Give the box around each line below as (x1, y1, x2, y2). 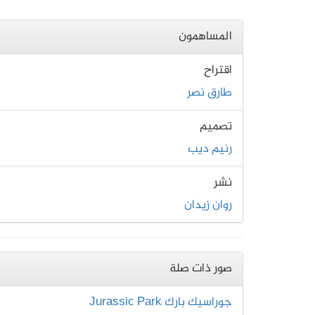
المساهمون (179, 27, 232, 47)
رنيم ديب (188, 139, 232, 160)
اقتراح (204, 60, 232, 81)
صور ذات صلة (169, 259, 232, 279)
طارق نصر (187, 83, 232, 103)
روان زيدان (184, 195, 232, 216)
